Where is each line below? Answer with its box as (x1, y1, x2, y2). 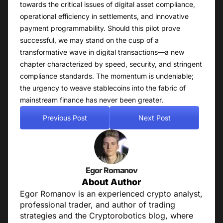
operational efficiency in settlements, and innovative (20, 12, 189, 21)
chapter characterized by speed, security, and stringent (20, 60, 202, 69)
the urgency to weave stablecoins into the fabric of (20, 84, 186, 93)
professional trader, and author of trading (20, 200, 175, 210)
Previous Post (42, 113, 87, 122)
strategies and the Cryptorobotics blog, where (20, 211, 193, 221)
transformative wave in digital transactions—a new (20, 48, 184, 57)
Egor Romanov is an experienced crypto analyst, (20, 189, 203, 199)
